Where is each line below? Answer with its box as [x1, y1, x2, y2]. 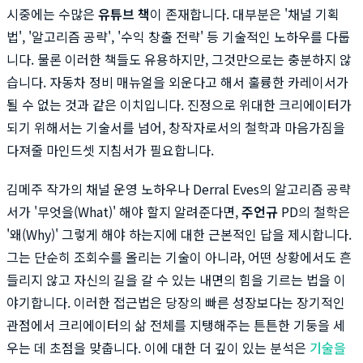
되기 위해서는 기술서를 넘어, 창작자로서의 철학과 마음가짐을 [6, 117, 345, 137]
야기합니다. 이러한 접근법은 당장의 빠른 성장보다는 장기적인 [6, 292, 345, 312]
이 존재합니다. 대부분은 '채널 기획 [150, 3, 340, 23]
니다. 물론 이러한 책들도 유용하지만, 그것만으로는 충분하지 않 [6, 49, 352, 69]
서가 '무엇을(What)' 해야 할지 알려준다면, [6, 201, 241, 221]
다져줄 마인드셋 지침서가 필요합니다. [6, 139, 214, 160]
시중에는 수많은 [6, 3, 98, 23]
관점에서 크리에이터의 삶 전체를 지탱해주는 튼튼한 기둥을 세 [6, 314, 345, 335]
